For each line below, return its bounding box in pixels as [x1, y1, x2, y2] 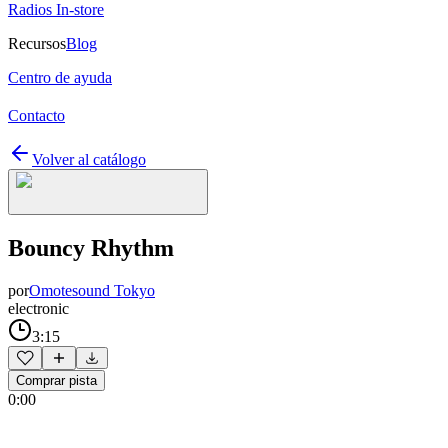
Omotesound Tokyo [29, 281, 155, 299]
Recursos [8, 35, 66, 52]
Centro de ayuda [8, 69, 112, 86]
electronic [8, 299, 69, 317]
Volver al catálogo [32, 151, 146, 168]
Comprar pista [16, 372, 97, 388]
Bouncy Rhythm [8, 234, 174, 261]
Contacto [8, 107, 65, 124]
